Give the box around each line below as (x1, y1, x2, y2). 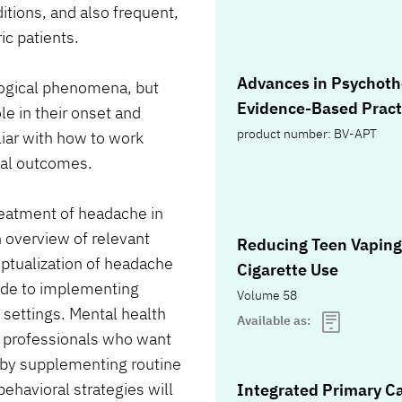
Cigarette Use (237, 259, 338, 281)
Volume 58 (237, 287, 297, 304)
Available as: (237, 312, 313, 329)
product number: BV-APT (237, 126, 377, 143)
